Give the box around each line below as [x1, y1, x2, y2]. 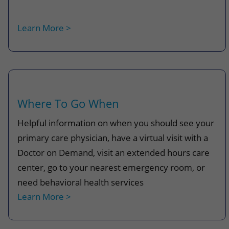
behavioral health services [40, 176, 144, 189]
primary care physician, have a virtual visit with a [17, 131, 209, 144]
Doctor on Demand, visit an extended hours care [17, 146, 210, 159]
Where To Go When [17, 96, 120, 111]
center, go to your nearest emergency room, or [17, 161, 205, 174]
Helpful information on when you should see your [17, 117, 215, 129]
